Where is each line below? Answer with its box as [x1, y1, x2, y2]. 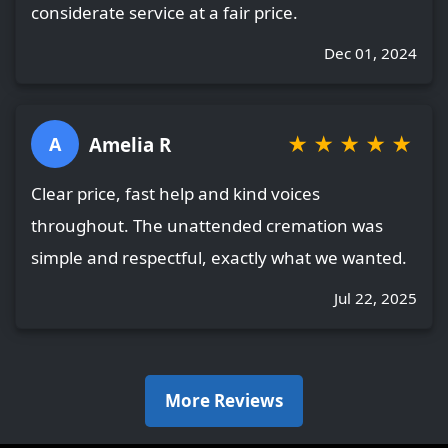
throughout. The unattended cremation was [31, 214, 383, 238]
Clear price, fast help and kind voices [31, 182, 320, 206]
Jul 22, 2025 [334, 288, 417, 309]
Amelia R [89, 131, 171, 157]
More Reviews [165, 388, 283, 412]
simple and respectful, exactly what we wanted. [31, 246, 407, 270]
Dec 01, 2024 [324, 43, 417, 64]
